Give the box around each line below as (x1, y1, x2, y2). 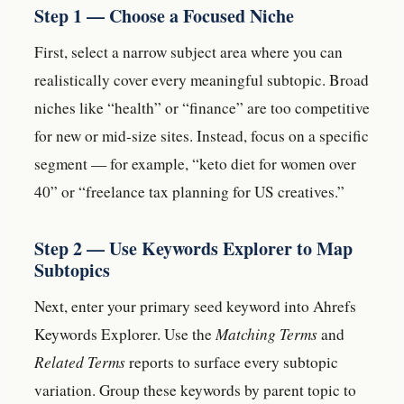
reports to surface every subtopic (125, 351, 338, 372)
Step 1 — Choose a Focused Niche (34, 2, 294, 29)
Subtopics (34, 256, 110, 283)
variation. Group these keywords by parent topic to (34, 379, 356, 400)
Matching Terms (216, 323, 317, 344)
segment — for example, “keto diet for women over (34, 152, 356, 174)
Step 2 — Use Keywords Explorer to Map (34, 234, 353, 262)
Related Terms (34, 351, 125, 372)
